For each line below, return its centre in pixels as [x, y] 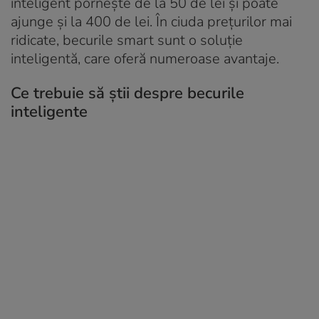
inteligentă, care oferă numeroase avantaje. [145, 59]
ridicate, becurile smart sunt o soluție [127, 41]
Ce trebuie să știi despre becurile [127, 94]
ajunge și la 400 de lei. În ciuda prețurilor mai [151, 22]
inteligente [49, 112]
